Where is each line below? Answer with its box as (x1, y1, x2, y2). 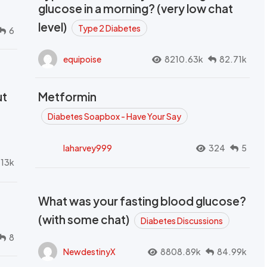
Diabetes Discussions (141, 215, 223, 226)
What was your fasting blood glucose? (38, 194, 246, 209)
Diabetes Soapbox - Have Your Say (48, 111, 181, 122)
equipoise (63, 53, 101, 64)
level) (38, 20, 69, 35)
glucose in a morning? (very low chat (38, 1, 233, 16)
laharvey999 (63, 142, 112, 154)
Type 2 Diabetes (78, 23, 141, 34)
